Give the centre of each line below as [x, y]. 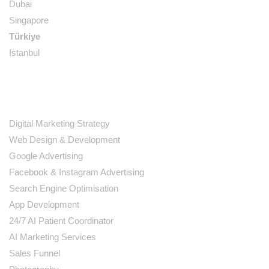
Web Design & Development [65, 140]
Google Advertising [46, 156]
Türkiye [25, 36]
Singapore [29, 20]
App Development [44, 204]
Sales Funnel [35, 253]
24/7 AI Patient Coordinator [61, 221]
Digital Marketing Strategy [59, 123]
